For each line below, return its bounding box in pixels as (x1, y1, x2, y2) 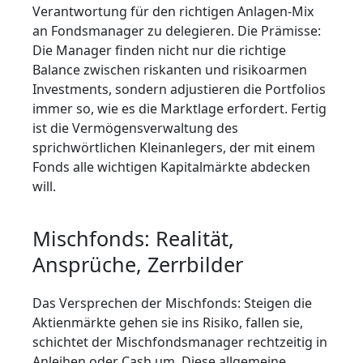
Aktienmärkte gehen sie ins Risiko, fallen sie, (32, 314, 303, 332)
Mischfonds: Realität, (32, 224, 234, 253)
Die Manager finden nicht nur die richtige (32, 41, 286, 60)
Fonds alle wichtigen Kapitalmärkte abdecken (32, 158, 310, 177)
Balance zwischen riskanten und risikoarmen (32, 61, 307, 79)
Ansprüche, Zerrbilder (32, 250, 243, 279)
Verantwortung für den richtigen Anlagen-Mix (32, 2, 314, 21)
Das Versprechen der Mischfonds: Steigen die (32, 294, 312, 313)
